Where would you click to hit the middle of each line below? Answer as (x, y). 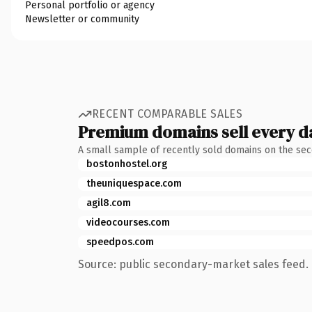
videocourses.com (128, 222)
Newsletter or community (82, 19)
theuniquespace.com (134, 183)
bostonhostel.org (127, 164)
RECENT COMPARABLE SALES (167, 114)
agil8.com (109, 203)
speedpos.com (120, 242)
